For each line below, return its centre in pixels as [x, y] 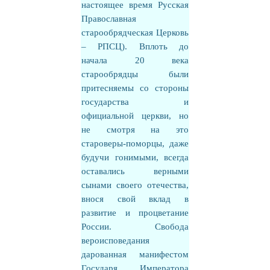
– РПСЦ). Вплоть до [135, 46]
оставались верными [135, 171]
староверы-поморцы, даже [135, 143]
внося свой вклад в [135, 199]
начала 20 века [135, 60]
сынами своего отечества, [135, 185]
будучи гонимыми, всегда [135, 157]
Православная [109, 19]
